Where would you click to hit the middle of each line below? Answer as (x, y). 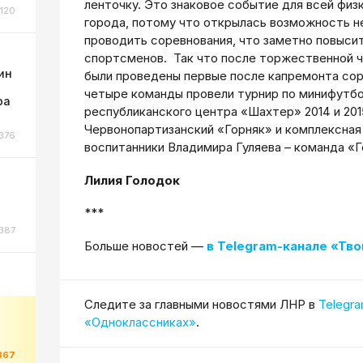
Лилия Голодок (132, 180)
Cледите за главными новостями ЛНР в (201, 304)
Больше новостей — (145, 246)
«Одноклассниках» (140, 322)
